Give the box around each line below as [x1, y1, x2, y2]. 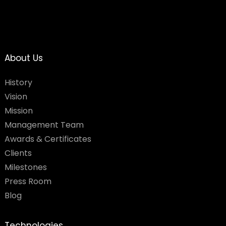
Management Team [4, 119, 84, 131]
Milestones [4, 161, 47, 174]
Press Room [4, 176, 51, 188]
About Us [4, 52, 43, 65]
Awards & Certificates [4, 133, 91, 145]
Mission [4, 105, 33, 117]
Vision [4, 91, 27, 103]
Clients [4, 147, 32, 159]
